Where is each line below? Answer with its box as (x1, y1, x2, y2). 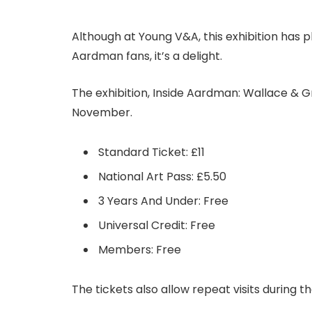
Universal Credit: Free (98, 217, 215, 233)
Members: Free (98, 241, 181, 258)
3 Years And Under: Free (98, 192, 228, 209)
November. (72, 104, 132, 120)
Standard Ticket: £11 (98, 143, 205, 160)
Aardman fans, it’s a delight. (72, 48, 222, 65)
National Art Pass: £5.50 (98, 168, 226, 185)
